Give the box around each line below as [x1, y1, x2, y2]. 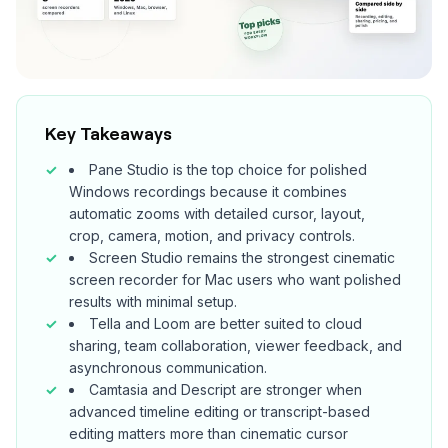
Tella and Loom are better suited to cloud [89, 314, 362, 332]
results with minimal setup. [69, 292, 237, 310]
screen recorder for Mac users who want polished [69, 270, 401, 288]
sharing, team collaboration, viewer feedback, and [69, 336, 402, 354]
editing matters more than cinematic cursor [69, 424, 348, 442]
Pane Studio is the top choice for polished [89, 160, 367, 178]
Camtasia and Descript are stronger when [89, 380, 362, 398]
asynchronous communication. [69, 358, 267, 376]
